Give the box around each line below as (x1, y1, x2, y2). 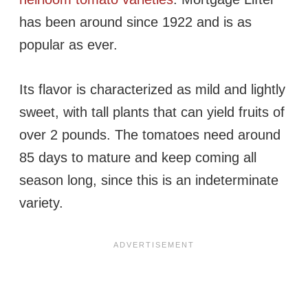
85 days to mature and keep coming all (19, 150, 256, 166)
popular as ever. (19, 37, 118, 53)
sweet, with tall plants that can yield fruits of (19, 104, 285, 120)
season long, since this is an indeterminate (19, 173, 278, 188)
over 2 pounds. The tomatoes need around (19, 127, 280, 143)
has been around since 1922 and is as (19, 14, 252, 30)
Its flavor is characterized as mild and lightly (19, 82, 285, 98)
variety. (19, 195, 63, 211)
